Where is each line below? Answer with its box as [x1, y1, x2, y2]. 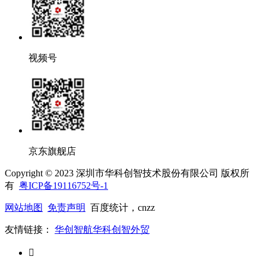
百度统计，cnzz [85, 202, 155, 213]
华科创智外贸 [93, 224, 150, 235]
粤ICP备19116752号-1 [19, 180, 108, 191]
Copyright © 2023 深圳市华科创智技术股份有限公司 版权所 [5, 168, 249, 179]
